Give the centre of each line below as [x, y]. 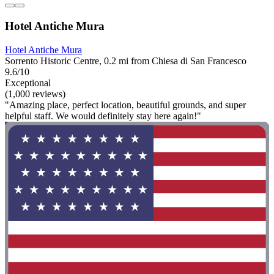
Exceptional [28, 83]
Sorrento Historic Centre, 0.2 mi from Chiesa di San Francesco [126, 61]
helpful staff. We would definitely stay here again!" [103, 116]
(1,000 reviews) [35, 94]
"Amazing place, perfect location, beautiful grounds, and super [125, 105]
